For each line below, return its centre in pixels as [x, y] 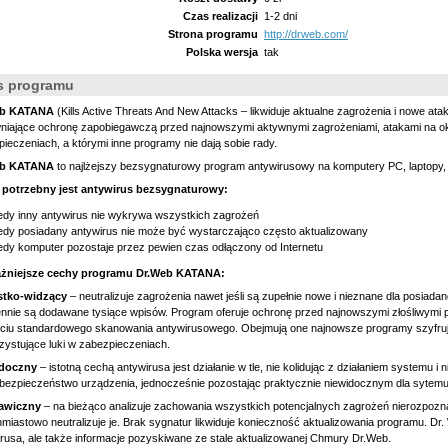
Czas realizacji [220, 16]
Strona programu [213, 34]
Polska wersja [222, 52]
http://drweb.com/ [306, 34]
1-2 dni [280, 16]
